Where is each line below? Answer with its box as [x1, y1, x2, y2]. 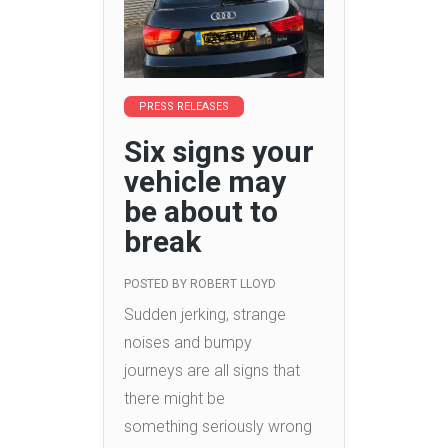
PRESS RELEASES [139, 100, 229, 114]
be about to [124, 194, 278, 230]
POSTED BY [124, 277, 190, 292]
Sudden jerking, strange [124, 305, 286, 325]
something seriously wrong [124, 417, 312, 437]
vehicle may [124, 164, 286, 200]
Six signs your [124, 134, 314, 170]
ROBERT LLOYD [190, 277, 276, 292]
